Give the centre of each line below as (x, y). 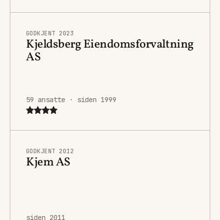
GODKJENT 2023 (50, 33)
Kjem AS (48, 162)
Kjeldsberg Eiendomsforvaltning (110, 44)
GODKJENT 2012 (50, 151)
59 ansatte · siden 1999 (71, 99)
